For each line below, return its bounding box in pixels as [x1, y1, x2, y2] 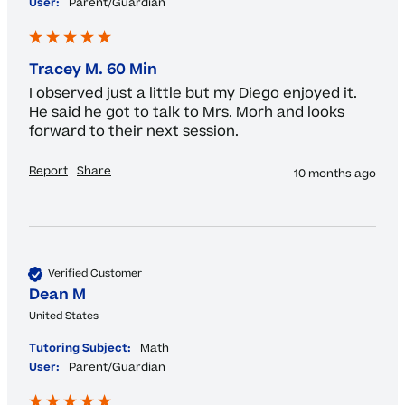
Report [29, 162, 68, 179]
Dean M [29, 283, 86, 306]
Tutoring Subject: [29, 339, 131, 356]
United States [29, 307, 99, 324]
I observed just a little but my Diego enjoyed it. [29, 82, 357, 103]
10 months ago [294, 165, 376, 182]
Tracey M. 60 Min [29, 58, 157, 80]
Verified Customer [48, 266, 142, 282]
